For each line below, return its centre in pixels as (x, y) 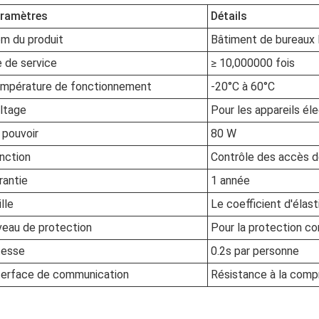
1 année (230, 181)
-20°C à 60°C (243, 87)
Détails (229, 16)
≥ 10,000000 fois (253, 63)
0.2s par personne (255, 251)
